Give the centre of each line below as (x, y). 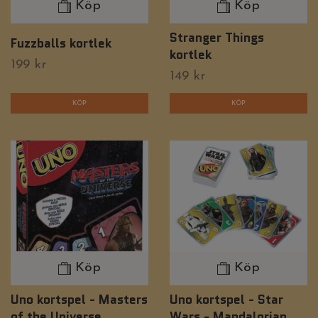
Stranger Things (217, 37)
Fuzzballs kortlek (61, 43)
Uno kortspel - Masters (79, 299)
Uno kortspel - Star (226, 299)
